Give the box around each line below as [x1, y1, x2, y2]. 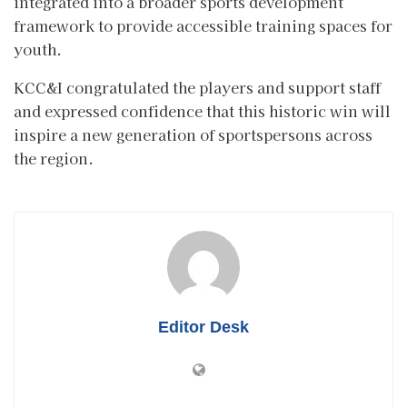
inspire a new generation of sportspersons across [14, 123, 372, 145]
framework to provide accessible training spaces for [14, 14, 392, 36]
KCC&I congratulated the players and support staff [14, 75, 381, 98]
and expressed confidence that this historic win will [14, 99, 391, 122]
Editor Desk [158, 317, 249, 336]
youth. [14, 37, 62, 60]
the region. [14, 146, 94, 169]
